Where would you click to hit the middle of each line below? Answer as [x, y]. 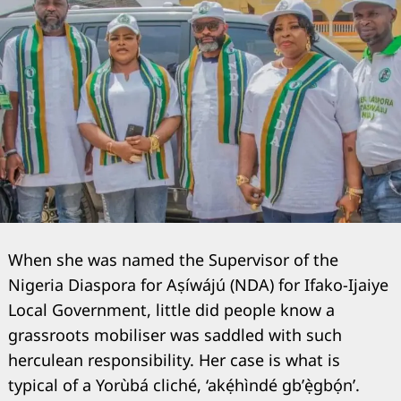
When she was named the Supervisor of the [173, 259]
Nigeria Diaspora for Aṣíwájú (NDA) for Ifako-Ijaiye [198, 284]
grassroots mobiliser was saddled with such [175, 334]
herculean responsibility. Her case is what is [174, 359]
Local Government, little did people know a [171, 309]
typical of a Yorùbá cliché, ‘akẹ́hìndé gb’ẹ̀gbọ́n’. [184, 384]
